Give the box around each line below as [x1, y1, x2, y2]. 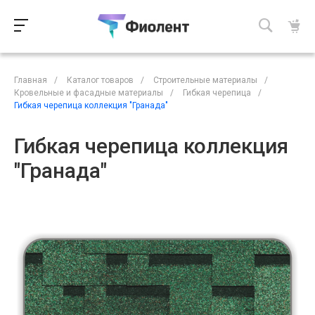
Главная [14, 75, 47, 85]
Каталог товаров [67, 75, 134, 85]
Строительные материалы [153, 75, 257, 85]
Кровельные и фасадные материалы [14, 87, 163, 98]
